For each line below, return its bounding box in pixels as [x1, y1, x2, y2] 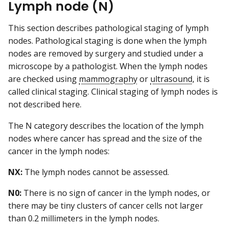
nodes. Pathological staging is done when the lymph [8, 35, 207, 47]
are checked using [8, 73, 79, 85]
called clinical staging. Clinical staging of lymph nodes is [8, 86, 218, 98]
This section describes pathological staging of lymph [8, 22, 209, 34]
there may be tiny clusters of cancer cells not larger [8, 199, 203, 211]
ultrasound [150, 73, 192, 85]
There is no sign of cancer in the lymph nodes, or [21, 187, 210, 198]
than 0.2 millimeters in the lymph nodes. [8, 212, 159, 224]
